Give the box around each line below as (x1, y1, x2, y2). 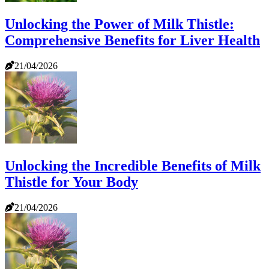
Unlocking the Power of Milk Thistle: (5, 16, 234, 32)
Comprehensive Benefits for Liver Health (5, 32, 260, 49)
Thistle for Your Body (5, 174, 138, 190)
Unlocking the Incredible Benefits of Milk (5, 157, 261, 174)
